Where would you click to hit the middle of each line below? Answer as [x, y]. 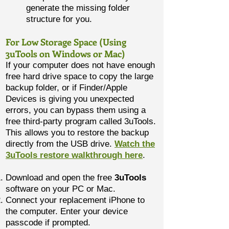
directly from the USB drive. [60, 144]
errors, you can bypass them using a [76, 110]
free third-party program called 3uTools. [81, 121]
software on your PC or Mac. [61, 189]
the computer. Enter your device [67, 211]
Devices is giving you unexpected [70, 99]
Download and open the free [60, 178]
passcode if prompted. [48, 223]
